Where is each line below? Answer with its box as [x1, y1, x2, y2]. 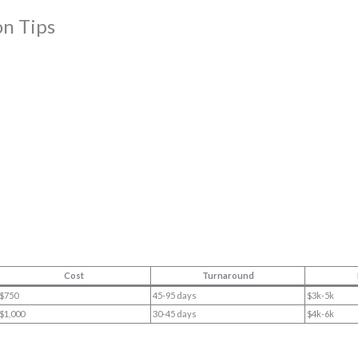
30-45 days [153, 308, 197, 320]
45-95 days [153, 290, 197, 301]
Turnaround [201, 270, 254, 281]
